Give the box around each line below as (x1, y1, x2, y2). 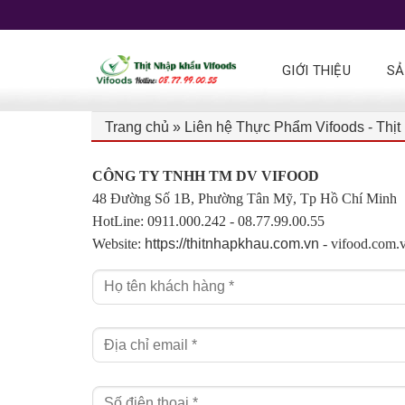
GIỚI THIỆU (282, 62, 352, 79)
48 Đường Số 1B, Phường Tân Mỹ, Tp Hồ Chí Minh (92, 191, 397, 206)
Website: (92, 236, 145, 251)
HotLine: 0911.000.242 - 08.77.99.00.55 (92, 213, 325, 229)
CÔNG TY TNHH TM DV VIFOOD (92, 168, 319, 184)
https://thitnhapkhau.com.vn (145, 236, 319, 251)
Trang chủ (105, 119, 169, 135)
